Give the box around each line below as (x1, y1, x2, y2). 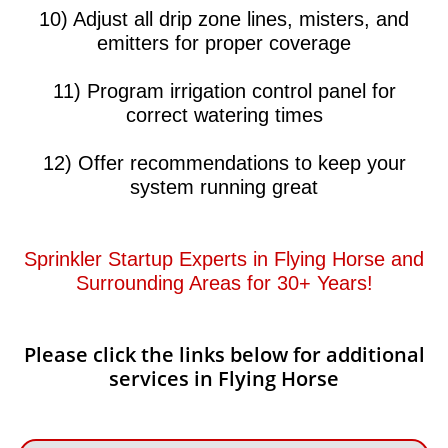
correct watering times (125, 104, 323, 126)
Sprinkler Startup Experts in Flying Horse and (24, 248, 424, 270)
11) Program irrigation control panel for (52, 80, 396, 102)
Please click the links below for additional (23, 341, 425, 368)
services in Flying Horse (109, 365, 339, 392)
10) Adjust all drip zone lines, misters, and (39, 8, 409, 30)
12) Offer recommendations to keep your (42, 152, 406, 174)
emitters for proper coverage (97, 32, 351, 54)
